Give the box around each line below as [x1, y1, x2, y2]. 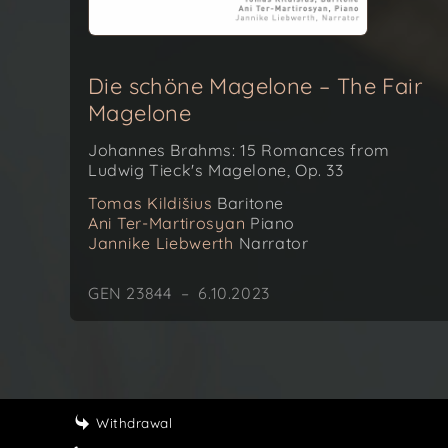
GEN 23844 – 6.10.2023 [88, 283, 270, 303]
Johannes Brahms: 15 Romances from [88, 140, 390, 160]
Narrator [233, 233, 309, 253]
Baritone [212, 193, 284, 213]
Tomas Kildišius [88, 193, 213, 213]
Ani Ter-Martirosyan [88, 213, 246, 233]
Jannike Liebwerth [88, 233, 234, 253]
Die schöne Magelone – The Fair [88, 72, 422, 100]
